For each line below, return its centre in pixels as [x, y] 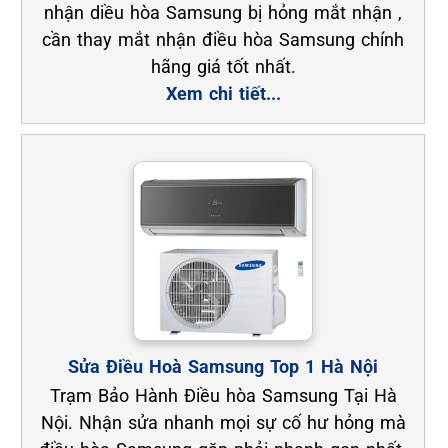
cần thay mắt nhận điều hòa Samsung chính [223, 40]
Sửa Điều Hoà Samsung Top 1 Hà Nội [223, 367]
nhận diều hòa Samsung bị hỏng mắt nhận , [223, 13]
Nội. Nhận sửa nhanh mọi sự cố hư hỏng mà [223, 423]
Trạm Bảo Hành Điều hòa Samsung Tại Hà [223, 396]
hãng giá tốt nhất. [223, 67]
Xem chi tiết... [223, 94]
